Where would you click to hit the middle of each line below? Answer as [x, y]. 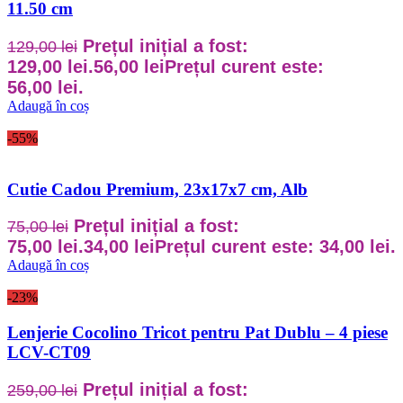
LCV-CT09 [49, 352]
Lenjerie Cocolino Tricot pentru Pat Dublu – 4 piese [197, 332]
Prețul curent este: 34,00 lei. [275, 247]
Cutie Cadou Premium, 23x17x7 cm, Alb [157, 189]
